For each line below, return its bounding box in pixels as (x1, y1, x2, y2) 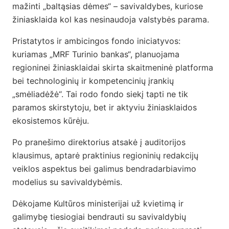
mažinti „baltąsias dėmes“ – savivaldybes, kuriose (12, 1, 203, 12)
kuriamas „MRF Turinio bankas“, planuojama (12, 49, 179, 60)
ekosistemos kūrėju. (12, 116, 89, 126)
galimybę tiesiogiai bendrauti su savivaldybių (12, 212, 186, 222)
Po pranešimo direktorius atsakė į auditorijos (12, 137, 186, 148)
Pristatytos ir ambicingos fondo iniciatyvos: (12, 36, 180, 47)
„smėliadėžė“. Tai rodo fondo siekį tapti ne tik (12, 89, 188, 100)
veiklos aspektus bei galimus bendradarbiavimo (12, 164, 196, 174)
